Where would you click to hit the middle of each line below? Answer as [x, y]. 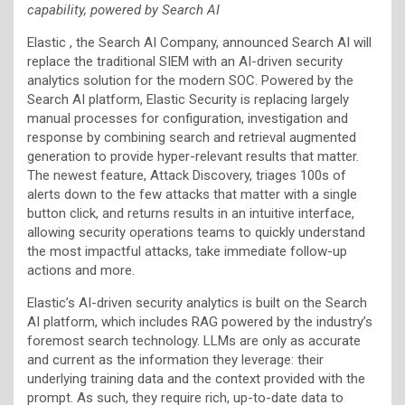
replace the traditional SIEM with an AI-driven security [185, 61]
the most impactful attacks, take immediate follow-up [187, 251]
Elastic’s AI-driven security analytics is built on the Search [197, 302]
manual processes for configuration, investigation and [188, 118]
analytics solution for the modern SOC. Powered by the [190, 80]
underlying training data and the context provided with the [196, 378]
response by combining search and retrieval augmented [192, 137]
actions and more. [83, 270]
